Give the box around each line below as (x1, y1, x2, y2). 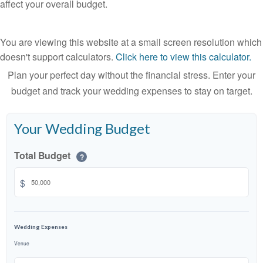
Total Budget (14, 149, 73, 162)
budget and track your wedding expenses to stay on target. (11, 84, 252, 97)
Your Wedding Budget (14, 120, 150, 137)
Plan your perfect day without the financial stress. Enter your (8, 68, 255, 82)
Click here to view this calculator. (116, 50, 251, 63)
